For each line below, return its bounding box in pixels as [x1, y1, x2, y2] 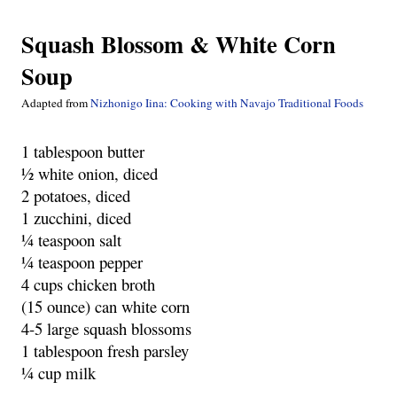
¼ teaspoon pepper [21, 251, 143, 274]
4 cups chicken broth [21, 273, 155, 296]
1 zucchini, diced [21, 206, 131, 230]
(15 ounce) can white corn [21, 295, 190, 318]
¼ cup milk [21, 362, 96, 385]
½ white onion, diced [21, 162, 158, 185]
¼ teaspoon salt [21, 229, 121, 252]
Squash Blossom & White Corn [21, 27, 336, 62]
